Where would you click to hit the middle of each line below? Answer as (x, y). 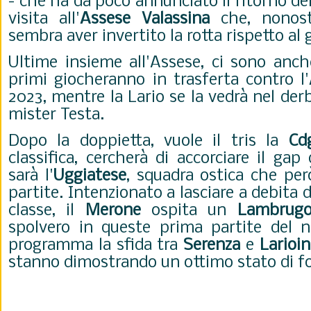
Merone (113, 211)
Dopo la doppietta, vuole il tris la (144, 141)
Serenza (212, 245)
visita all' (44, 19)
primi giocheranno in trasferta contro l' (159, 80)
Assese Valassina (145, 19)
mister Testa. (58, 115)
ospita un (189, 211)
